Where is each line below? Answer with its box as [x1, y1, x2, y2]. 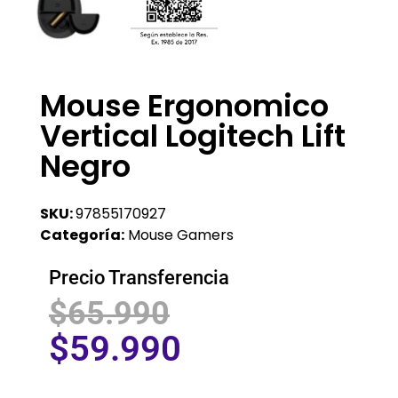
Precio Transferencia [49, 266, 229, 289]
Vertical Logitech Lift [40, 114, 346, 157]
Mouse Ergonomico [40, 84, 329, 127]
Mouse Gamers [128, 224, 234, 245]
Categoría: [40, 224, 124, 245]
